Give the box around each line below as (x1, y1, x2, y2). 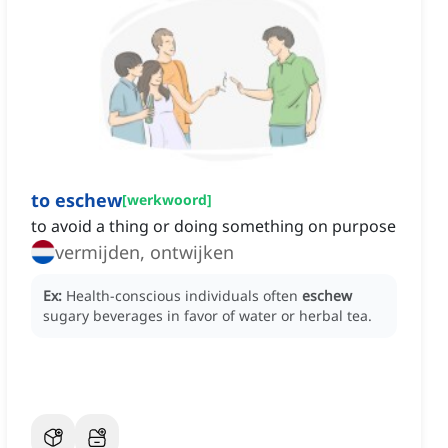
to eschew (31, 188, 122, 213)
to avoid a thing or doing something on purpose (31, 215, 396, 238)
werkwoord (127, 190, 207, 210)
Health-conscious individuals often (66, 286, 302, 306)
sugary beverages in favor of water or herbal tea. (43, 306, 372, 326)
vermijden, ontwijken (55, 240, 234, 265)
